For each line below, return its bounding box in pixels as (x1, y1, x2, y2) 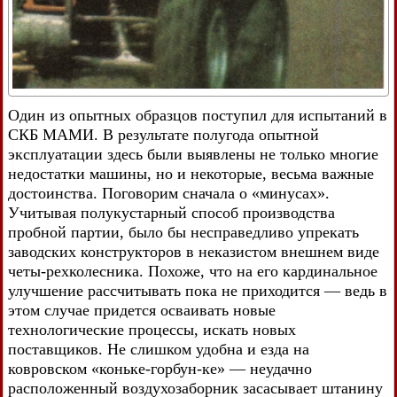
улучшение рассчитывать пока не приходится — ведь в (8, 281, 387, 300)
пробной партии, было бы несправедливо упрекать (8, 222, 359, 241)
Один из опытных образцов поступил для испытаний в (8, 105, 387, 124)
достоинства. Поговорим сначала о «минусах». (8, 183, 330, 202)
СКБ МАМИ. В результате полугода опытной (8, 125, 319, 144)
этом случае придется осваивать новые (8, 300, 276, 319)
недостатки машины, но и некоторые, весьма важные (8, 164, 374, 183)
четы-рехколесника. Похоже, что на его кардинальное (8, 261, 378, 280)
